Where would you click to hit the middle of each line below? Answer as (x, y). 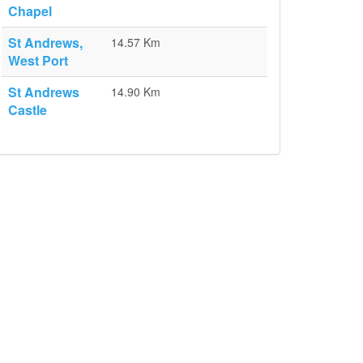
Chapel (30, 11)
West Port (38, 60)
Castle (28, 110)
